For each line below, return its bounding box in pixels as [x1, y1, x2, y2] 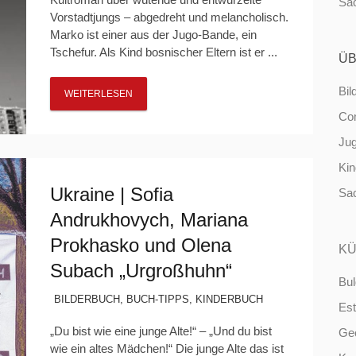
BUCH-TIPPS [126, 293, 189, 305]
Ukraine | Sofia [49, 184, 173, 205]
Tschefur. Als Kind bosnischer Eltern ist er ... [49, 45, 277, 59]
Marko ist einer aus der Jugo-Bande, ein [49, 28, 257, 41]
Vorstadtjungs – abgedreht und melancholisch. [49, 10, 288, 24]
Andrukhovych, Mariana [49, 209, 248, 230]
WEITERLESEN [64, 88, 133, 99]
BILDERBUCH [53, 293, 120, 305]
